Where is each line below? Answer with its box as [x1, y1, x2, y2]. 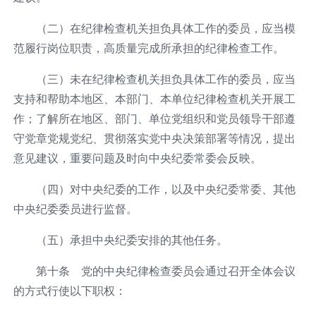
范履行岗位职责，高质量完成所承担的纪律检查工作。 [13, 40, 284, 55]
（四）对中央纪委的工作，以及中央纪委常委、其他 [35, 181, 296, 196]
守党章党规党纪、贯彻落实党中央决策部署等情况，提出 [13, 130, 296, 145]
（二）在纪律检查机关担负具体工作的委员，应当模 [35, 20, 296, 35]
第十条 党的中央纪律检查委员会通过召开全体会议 [35, 263, 296, 278]
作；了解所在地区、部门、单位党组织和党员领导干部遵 [13, 111, 296, 126]
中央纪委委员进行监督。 [13, 201, 138, 216]
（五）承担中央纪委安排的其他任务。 [35, 232, 228, 247]
